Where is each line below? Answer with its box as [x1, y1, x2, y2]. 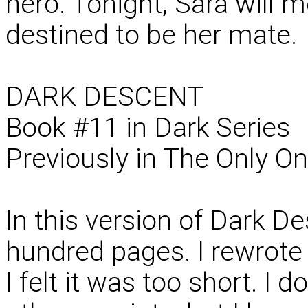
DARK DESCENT [5, 80, 203, 113]
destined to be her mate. [5, 18, 297, 51]
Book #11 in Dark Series [5, 111, 290, 144]
